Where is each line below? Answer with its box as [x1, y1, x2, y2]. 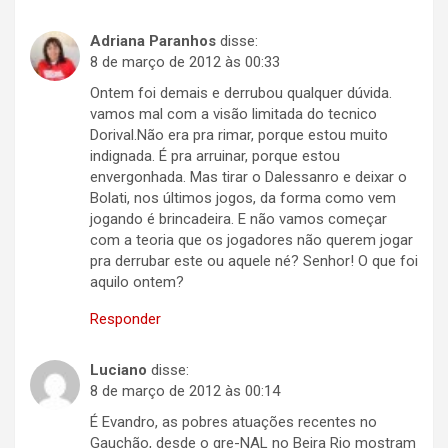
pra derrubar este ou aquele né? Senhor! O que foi [90, 252, 418, 271]
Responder [90, 310, 161, 329]
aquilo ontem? [90, 273, 184, 292]
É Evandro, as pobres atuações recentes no [90, 413, 377, 432]
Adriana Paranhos [90, 32, 216, 51]
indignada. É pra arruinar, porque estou [90, 147, 340, 166]
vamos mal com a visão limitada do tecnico [90, 105, 377, 124]
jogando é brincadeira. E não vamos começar [90, 210, 387, 229]
